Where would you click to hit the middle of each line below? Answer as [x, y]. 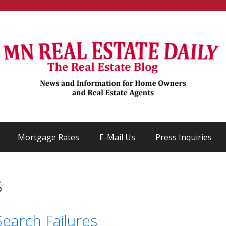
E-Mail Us [117, 137]
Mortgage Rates [48, 137]
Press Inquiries [183, 137]
